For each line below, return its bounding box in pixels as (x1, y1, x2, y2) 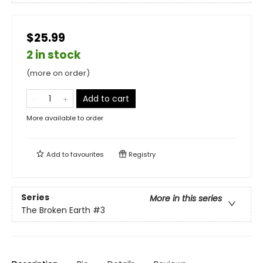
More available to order (26, 113, 103, 123)
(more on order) (26, 67, 90, 79)
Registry (127, 149, 156, 159)
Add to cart (83, 92, 129, 104)
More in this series (150, 193, 222, 205)
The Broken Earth (21, 204, 90, 217)
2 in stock (26, 46, 81, 63)
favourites (70, 149, 104, 159)
